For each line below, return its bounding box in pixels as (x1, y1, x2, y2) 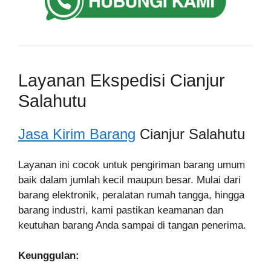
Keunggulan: (18, 250, 79, 261)
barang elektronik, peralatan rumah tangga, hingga (18, 189, 244, 201)
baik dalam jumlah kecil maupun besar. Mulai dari (18, 174, 241, 186)
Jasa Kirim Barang (18, 125, 135, 142)
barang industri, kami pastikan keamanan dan (18, 204, 223, 216)
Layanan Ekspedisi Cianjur (18, 70, 225, 90)
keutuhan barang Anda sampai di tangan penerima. (18, 219, 246, 231)
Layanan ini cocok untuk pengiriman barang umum (18, 158, 245, 171)
